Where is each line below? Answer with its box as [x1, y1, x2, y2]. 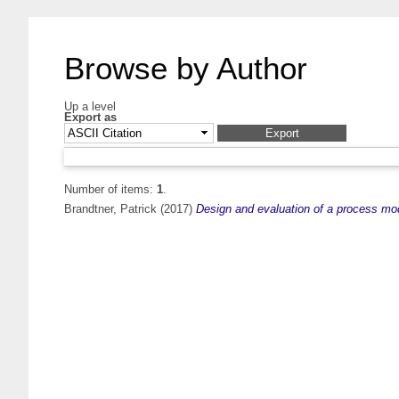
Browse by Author [64, 51, 307, 85]
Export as [64, 110, 117, 124]
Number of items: [64, 183, 157, 197]
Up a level [64, 100, 116, 113]
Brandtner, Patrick [64, 202, 157, 216]
